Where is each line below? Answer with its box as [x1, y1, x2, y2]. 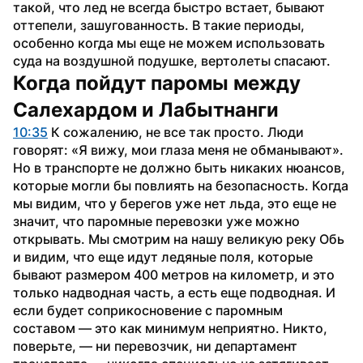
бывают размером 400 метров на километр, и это [13, 266, 335, 283]
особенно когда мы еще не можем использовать [13, 34, 325, 51]
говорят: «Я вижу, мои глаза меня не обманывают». [13, 141, 344, 158]
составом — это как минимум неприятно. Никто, [13, 319, 327, 336]
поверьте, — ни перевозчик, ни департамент [13, 337, 297, 354]
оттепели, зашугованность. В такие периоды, [13, 16, 305, 33]
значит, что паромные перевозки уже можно [13, 212, 300, 229]
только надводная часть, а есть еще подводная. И [13, 284, 335, 301]
